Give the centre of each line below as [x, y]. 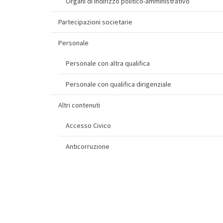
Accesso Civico [88, 125]
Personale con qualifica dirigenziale [118, 84]
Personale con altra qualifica [108, 63]
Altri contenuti [79, 105]
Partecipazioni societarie [95, 22]
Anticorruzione [88, 146]
